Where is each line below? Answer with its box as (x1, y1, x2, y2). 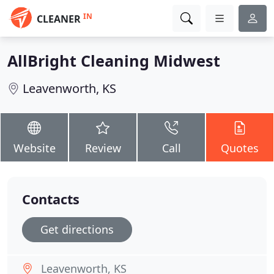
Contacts (22, 190, 80, 208)
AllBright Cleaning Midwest (7, 50, 220, 71)
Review (84, 141, 121, 155)
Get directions (40, 222, 114, 237)
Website (13, 141, 56, 155)
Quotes (221, 141, 259, 155)
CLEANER (37, 12, 81, 26)
